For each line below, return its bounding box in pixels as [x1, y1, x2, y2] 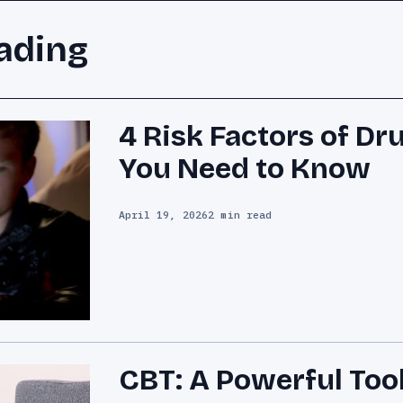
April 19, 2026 [118, 207, 209, 221]
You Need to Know [118, 150, 371, 186]
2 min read [208, 207, 273, 221]
